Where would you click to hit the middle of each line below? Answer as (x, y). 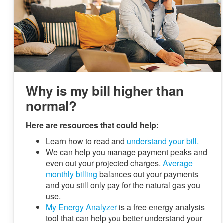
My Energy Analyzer (81, 207)
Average (178, 163)
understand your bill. (163, 141)
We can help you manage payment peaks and (126, 152)
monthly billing (71, 174)
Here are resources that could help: (92, 125)
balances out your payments (148, 174)
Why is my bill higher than (105, 91)
